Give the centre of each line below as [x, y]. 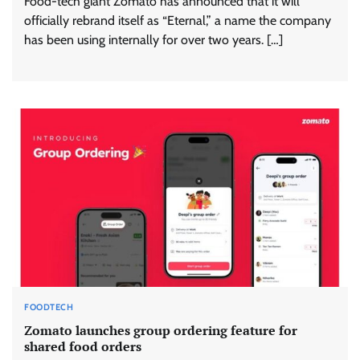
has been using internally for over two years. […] [153, 39]
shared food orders [83, 346]
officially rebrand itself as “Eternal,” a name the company [178, 20]
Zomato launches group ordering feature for [161, 330]
